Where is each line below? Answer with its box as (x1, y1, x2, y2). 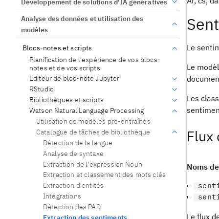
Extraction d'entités (43, 181, 104, 190)
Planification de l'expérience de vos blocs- (29, 55, 160, 64)
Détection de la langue (43, 138, 113, 147)
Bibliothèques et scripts (29, 95, 104, 105)
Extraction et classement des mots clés (43, 170, 166, 179)
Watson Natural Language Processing (29, 106, 144, 115)
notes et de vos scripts (29, 63, 100, 72)
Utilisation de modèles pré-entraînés (36, 116, 151, 126)
